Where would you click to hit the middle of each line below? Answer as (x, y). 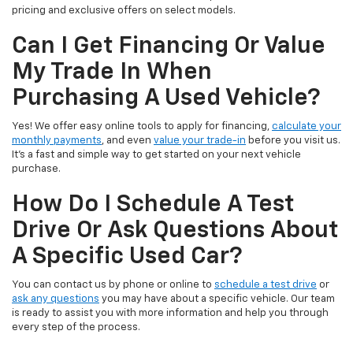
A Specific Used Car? (127, 257)
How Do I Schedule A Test (153, 205)
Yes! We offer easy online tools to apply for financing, (142, 127)
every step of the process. (76, 328)
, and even (128, 141)
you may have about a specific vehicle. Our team (217, 299)
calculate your (307, 127)
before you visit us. (293, 141)
